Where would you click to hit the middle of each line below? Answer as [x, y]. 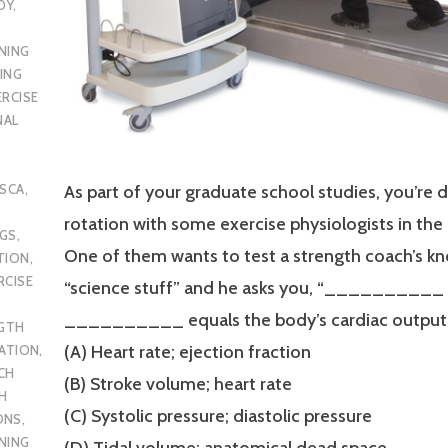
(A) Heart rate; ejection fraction [187, 351]
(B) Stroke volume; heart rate [178, 383]
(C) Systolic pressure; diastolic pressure [218, 415]
